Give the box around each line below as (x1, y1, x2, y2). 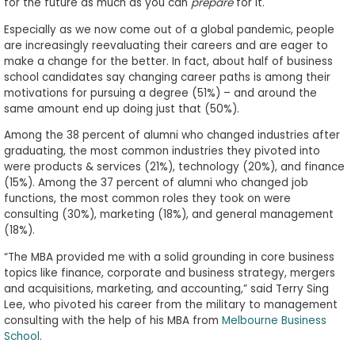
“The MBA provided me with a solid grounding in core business (3, 249, 334, 265)
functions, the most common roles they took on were (3, 191, 291, 207)
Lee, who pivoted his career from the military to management (3, 296, 338, 312)
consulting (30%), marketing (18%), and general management (3, 207, 334, 223)
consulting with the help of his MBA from (3, 312, 222, 328)
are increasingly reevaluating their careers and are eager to (3, 37, 328, 53)
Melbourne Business (221, 312, 326, 328)
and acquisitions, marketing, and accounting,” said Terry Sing (3, 281, 329, 296)
